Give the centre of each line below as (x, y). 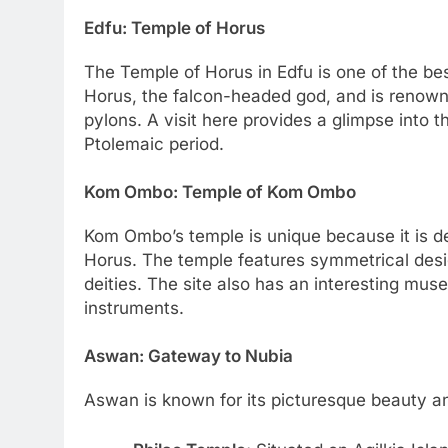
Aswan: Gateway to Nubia (188, 355)
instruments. (134, 308)
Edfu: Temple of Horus (174, 27)
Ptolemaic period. (154, 144)
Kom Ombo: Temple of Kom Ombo (220, 191)
